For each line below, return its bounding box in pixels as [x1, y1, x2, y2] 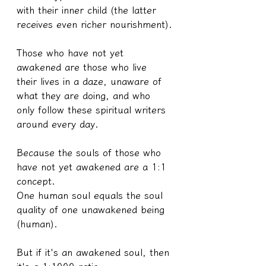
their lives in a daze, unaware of [17, 76, 165, 86]
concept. [17, 176, 55, 186]
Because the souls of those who [17, 147, 164, 157]
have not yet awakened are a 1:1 [17, 161, 170, 172]
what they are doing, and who [17, 90, 154, 100]
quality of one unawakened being [17, 204, 168, 214]
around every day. [17, 119, 99, 129]
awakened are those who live [17, 62, 150, 72]
